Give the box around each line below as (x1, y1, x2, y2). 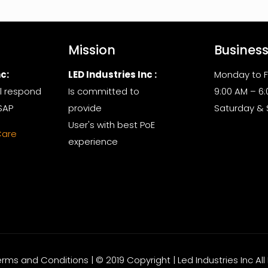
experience (68, 135, 118, 148)
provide (68, 101, 102, 114)
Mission (68, 41, 116, 59)
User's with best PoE (68, 118, 156, 131)
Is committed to (68, 84, 140, 98)
